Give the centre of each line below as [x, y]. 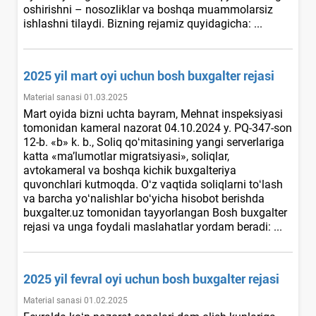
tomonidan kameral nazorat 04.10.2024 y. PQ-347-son [158, 128]
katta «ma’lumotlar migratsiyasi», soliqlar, [126, 156]
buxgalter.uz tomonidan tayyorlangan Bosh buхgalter [155, 212]
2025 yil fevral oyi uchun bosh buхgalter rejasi [151, 279]
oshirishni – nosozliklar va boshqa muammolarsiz [148, 9]
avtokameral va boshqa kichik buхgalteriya [130, 170]
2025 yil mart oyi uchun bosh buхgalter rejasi [149, 75]
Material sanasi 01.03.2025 [75, 97]
